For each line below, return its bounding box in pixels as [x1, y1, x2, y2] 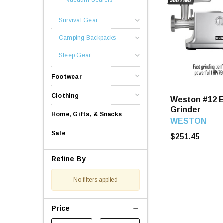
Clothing [51, 92, 79, 99]
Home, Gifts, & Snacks [51, 111, 122, 118]
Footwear [51, 73, 82, 80]
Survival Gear [59, 16, 98, 24]
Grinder [170, 105, 201, 113]
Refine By [51, 154, 86, 163]
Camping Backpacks [59, 34, 116, 41]
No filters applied [73, 176, 118, 183]
